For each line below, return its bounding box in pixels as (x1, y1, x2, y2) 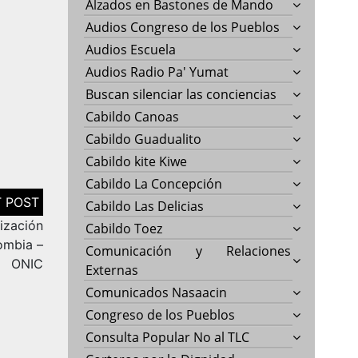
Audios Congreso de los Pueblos (86, 18, 280, 36)
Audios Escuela (86, 40, 177, 58)
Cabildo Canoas (86, 107, 180, 125)
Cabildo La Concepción (86, 174, 223, 193)
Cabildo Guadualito (86, 129, 202, 148)
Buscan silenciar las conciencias (86, 85, 277, 103)
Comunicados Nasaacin (86, 283, 228, 301)
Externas (86, 261, 139, 279)
